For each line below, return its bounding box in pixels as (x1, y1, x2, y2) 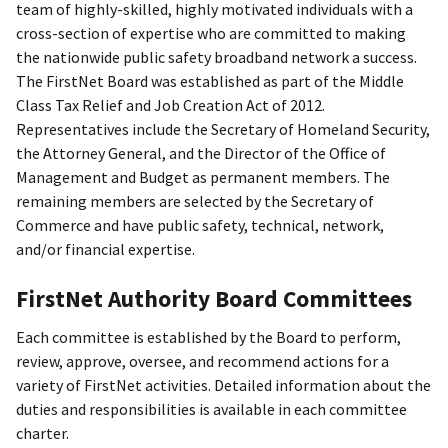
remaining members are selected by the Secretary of (16, 190, 374, 211)
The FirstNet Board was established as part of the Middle (16, 70, 404, 91)
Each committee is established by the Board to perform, (16, 327, 401, 348)
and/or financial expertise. (16, 238, 195, 259)
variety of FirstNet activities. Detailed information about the (16, 375, 431, 396)
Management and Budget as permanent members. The (16, 166, 390, 187)
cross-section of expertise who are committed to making (16, 22, 406, 43)
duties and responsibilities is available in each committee (16, 399, 407, 420)
